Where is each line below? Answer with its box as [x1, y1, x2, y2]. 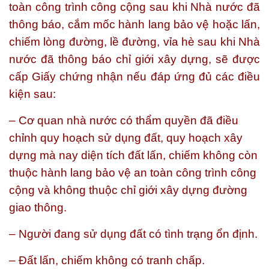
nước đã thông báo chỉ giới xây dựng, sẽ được [9, 53, 260, 65]
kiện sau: [9, 88, 56, 100]
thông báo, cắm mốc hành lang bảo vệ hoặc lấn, [9, 18, 260, 31]
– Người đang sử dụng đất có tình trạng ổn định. [9, 228, 258, 240]
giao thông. [9, 201, 67, 214]
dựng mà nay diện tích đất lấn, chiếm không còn [9, 149, 258, 162]
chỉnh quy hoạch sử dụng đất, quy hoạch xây [9, 131, 243, 144]
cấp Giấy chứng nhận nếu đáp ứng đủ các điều [9, 70, 260, 83]
